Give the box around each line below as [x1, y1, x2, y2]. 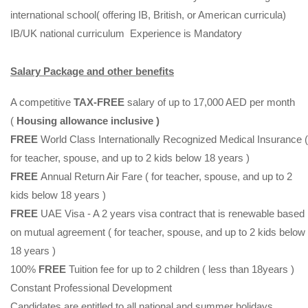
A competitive [10, 96, 74, 109]
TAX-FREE [74, 96, 124, 109]
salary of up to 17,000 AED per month [124, 96, 295, 109]
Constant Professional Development [10, 282, 175, 294]
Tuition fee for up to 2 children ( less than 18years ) [66, 263, 297, 276]
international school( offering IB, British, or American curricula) [10, 9, 286, 21]
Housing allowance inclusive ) [14, 115, 159, 127]
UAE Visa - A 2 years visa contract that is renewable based [41, 208, 305, 220]
